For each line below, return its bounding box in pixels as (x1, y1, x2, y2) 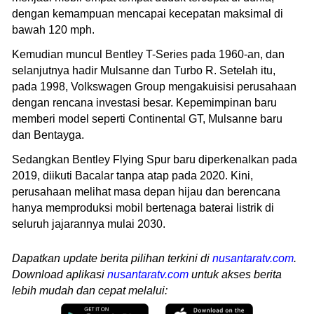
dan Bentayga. (12, 128, 87, 141)
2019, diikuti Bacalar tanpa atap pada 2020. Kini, (12, 169, 253, 182)
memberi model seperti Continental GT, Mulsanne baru (12, 112, 282, 125)
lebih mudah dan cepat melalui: (12, 284, 168, 296)
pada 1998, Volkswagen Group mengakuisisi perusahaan (12, 80, 296, 93)
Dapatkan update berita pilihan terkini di (12, 252, 212, 264)
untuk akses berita (189, 268, 282, 280)
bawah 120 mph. (12, 23, 97, 36)
